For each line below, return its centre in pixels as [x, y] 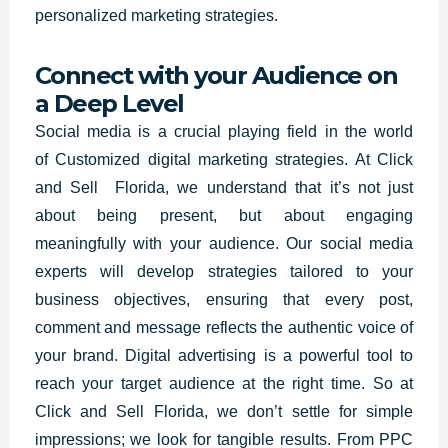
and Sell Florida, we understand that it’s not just [224, 187]
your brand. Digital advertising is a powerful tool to [224, 355]
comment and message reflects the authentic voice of [224, 327]
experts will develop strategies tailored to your [224, 271]
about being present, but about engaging [224, 215]
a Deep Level [109, 103]
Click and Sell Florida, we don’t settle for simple [224, 411]
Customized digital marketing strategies [200, 159]
